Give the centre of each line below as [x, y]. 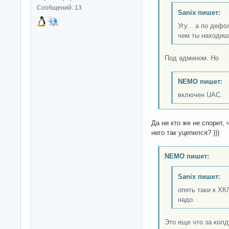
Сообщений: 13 [59, 8]
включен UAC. [200, 95]
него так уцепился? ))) [185, 132]
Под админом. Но [191, 58]
